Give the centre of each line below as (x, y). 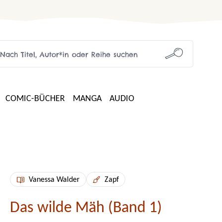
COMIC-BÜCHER (35, 99)
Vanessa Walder (54, 180)
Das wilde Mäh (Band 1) (86, 208)
